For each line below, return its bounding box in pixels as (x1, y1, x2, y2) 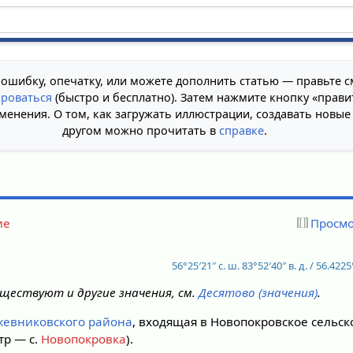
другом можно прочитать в (61, 122, 219, 138)
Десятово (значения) (199, 284, 318, 300)
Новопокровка (41, 330, 127, 347)
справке (218, 122, 264, 138)
